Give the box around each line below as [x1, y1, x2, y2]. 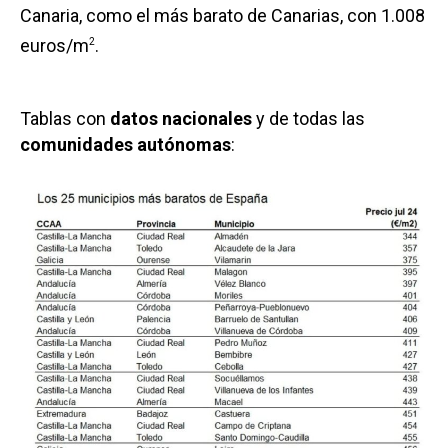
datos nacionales [110, 108, 252, 130]
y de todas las [252, 108, 365, 130]
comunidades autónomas [20, 134, 231, 156]
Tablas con [20, 108, 110, 130]
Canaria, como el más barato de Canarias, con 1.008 [20, 5, 425, 27]
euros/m [20, 35, 89, 57]
